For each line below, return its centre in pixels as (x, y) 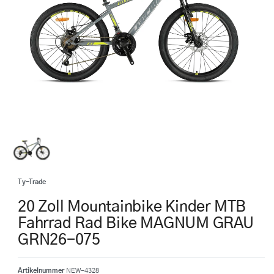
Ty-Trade (32, 182)
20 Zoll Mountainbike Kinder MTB (132, 207)
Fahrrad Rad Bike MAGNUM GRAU (136, 223)
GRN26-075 (59, 240)
